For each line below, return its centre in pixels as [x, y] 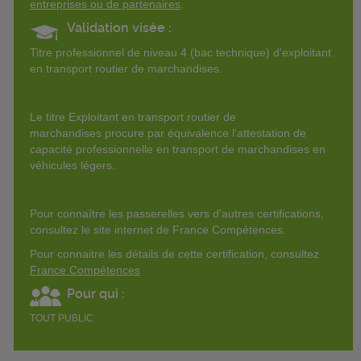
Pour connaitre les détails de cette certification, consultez [174, 253]
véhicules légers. [73, 165]
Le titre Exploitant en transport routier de [133, 116]
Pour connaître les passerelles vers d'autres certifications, [177, 213]
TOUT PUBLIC [62, 318]
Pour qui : [96, 293]
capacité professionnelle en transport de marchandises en [178, 149]
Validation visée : [119, 27]
